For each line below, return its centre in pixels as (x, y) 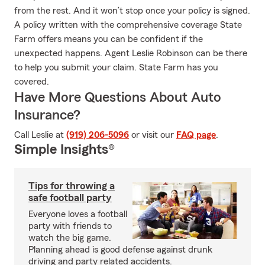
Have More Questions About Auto (118, 98)
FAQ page (196, 135)
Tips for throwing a (72, 186)
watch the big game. (70, 238)
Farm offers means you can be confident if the (109, 39)
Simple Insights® (64, 150)
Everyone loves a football (78, 214)
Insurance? (47, 115)
